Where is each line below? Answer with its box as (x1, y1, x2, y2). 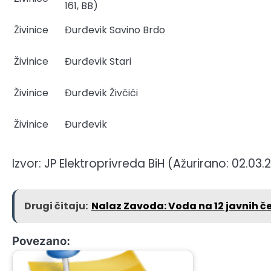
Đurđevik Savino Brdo (65, 22, 165, 37)
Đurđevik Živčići (65, 85, 138, 100)
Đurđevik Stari (65, 54, 131, 68)
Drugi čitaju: (24, 199, 88, 214)
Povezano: (12, 234, 70, 249)
